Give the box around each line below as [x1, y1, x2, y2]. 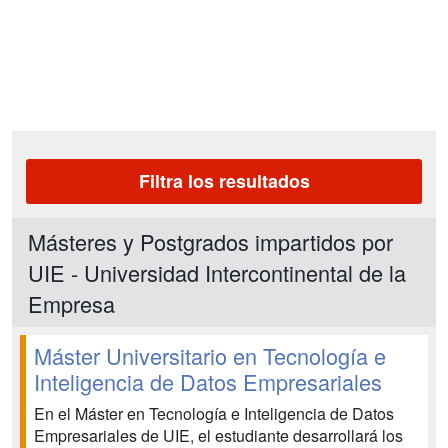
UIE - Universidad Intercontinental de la [28, 257, 406, 288]
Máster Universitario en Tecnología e [34, 340, 386, 371]
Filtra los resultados [138, 168, 310, 194]
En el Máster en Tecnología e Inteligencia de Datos [34, 402, 394, 425]
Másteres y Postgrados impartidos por [28, 226, 393, 257]
